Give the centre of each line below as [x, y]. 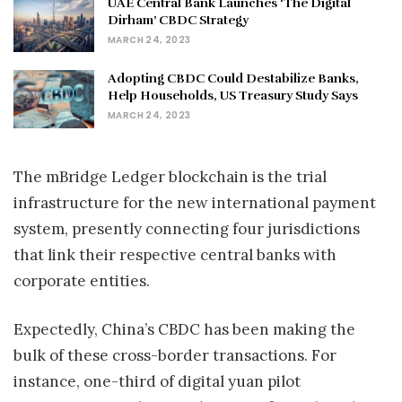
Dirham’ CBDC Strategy [178, 20]
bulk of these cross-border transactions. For [175, 356]
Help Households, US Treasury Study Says [233, 96]
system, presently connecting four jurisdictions [187, 228]
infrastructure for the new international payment [195, 202]
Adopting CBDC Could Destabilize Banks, [233, 79]
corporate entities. [82, 280]
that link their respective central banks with [175, 254]
